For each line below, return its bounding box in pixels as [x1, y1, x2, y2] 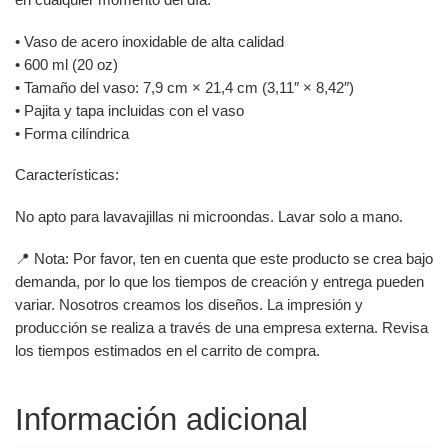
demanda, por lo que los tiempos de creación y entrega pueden [15, 272, 424, 290]
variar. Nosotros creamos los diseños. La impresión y [15, 295, 363, 313]
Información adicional [15, 401, 308, 437]
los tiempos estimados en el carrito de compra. [15, 341, 320, 359]
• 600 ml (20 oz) [15, 55, 118, 73]
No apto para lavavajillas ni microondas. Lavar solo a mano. [15, 208, 403, 226]
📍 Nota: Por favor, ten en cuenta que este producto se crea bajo [15, 249, 433, 267]
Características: [15, 166, 119, 184]
